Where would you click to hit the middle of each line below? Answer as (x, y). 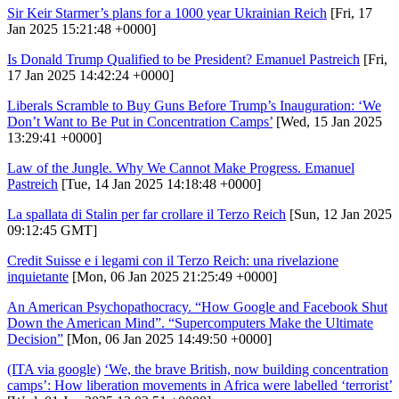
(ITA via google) (54, 369)
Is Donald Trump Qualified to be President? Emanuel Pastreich (183, 59)
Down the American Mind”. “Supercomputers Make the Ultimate (190, 322)
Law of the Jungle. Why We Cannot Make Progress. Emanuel (181, 167)
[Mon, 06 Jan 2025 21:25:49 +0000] (173, 276)
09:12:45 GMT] (52, 230)
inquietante (38, 276)
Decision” (35, 338)
